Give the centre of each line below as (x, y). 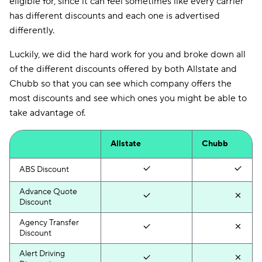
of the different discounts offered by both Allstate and (123, 69)
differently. (32, 30)
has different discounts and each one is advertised (115, 16)
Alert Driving (42, 254)
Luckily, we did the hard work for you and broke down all (127, 54)
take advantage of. (47, 113)
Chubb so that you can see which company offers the (120, 84)
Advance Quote (48, 192)
